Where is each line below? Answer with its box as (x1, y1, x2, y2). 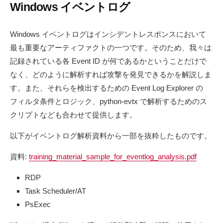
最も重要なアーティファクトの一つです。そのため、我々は (10, 43, 212, 52)
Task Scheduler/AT (25, 187, 86, 196)
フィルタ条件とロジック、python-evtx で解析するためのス (10, 97, 207, 106)
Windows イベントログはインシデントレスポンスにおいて (10, 30, 206, 39)
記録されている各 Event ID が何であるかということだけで (10, 57, 207, 66)
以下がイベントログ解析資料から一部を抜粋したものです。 (10, 131, 212, 140)
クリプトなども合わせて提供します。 (10, 111, 137, 119)
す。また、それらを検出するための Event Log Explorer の (10, 84, 203, 93)
